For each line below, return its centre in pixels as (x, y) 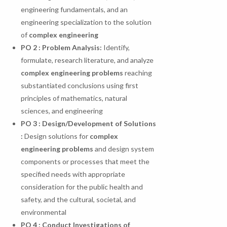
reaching (138, 73)
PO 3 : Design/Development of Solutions (89, 124)
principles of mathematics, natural (74, 98)
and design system (124, 149)
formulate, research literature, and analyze (87, 60)
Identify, (116, 48)
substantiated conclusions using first (80, 86)
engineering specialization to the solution (86, 22)
